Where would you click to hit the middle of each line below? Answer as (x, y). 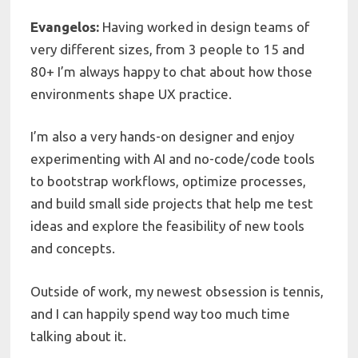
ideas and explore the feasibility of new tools (168, 226)
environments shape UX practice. (131, 93)
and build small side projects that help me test (172, 204)
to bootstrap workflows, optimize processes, (169, 181)
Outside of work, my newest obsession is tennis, (177, 291)
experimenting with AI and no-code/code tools (173, 159)
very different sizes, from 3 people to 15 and (168, 49)
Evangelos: (67, 26)
